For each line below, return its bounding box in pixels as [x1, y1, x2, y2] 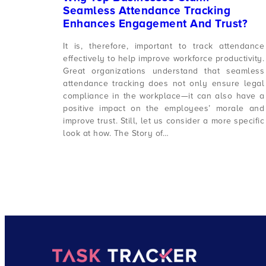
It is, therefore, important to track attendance [63, 41, 265, 52]
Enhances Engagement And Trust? [63, 17, 248, 31]
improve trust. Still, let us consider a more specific [63, 116, 265, 126]
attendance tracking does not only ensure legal [63, 78, 265, 89]
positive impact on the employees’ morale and [63, 103, 265, 114]
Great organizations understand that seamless [63, 66, 265, 77]
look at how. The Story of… [63, 128, 169, 139]
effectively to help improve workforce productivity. [63, 53, 265, 64]
